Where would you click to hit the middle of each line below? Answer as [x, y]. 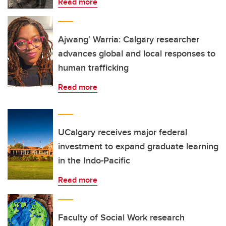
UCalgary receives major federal [123, 132]
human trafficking [93, 68]
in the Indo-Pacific [94, 160]
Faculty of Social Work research [121, 217]
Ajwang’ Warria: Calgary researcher [129, 39]
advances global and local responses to [137, 53]
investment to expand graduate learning [138, 146]
